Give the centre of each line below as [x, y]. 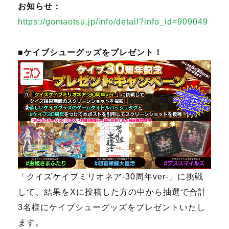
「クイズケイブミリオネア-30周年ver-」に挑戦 [111, 176]
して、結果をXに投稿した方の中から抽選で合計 [112, 192]
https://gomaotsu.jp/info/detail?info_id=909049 [113, 22]
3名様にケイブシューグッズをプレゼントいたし [112, 207]
